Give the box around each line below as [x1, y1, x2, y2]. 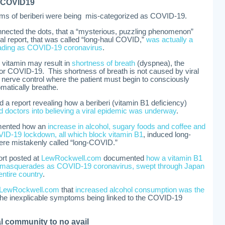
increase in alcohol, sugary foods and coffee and [48, 123, 205, 131]
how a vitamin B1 [146, 154, 202, 162]
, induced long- [143, 131, 191, 139]
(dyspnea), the [135, 59, 184, 67]
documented [101, 154, 146, 162]
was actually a [146, 36, 193, 44]
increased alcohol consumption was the [75, 186, 204, 194]
